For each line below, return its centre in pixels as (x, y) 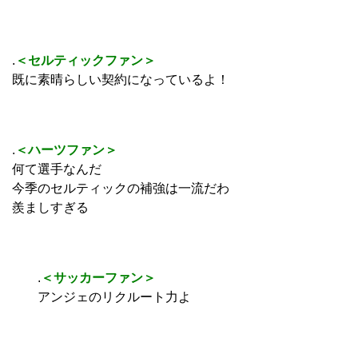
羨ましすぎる (50, 207)
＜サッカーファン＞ (98, 277)
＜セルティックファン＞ (86, 60)
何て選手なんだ (57, 169)
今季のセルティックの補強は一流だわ (121, 188)
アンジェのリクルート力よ (101, 296)
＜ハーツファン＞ (66, 149)
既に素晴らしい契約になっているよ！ (121, 79)
